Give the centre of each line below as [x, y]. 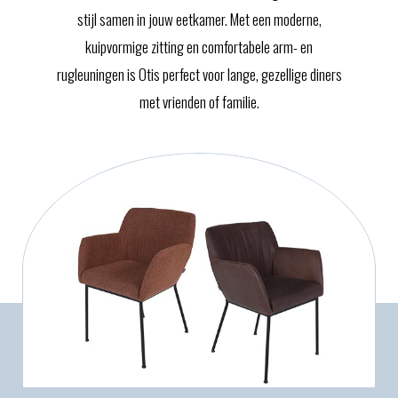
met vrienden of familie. [199, 101]
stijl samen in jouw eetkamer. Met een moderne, [199, 19]
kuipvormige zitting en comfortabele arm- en [199, 46]
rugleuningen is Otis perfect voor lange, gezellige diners [199, 74]
